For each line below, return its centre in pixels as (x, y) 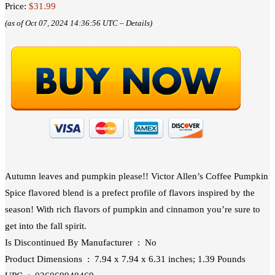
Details (138, 23)
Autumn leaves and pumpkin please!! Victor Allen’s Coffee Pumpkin (137, 176)
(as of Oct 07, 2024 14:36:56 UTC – (65, 23)
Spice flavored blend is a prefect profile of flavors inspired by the (130, 192)
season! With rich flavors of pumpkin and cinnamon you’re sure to (133, 209)
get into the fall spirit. (46, 226)
